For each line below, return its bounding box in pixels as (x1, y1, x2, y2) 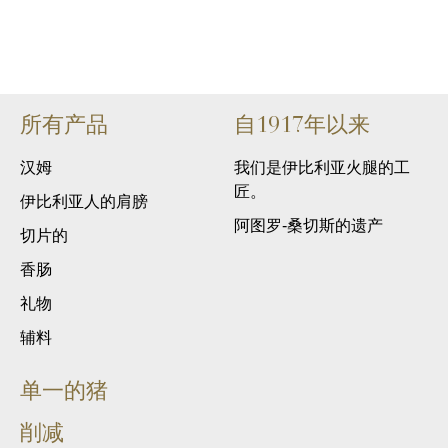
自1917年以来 (234, 110, 370, 138)
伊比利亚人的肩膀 (20, 192, 148, 210)
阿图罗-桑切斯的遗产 (234, 216, 383, 234)
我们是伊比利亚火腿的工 (234, 158, 410, 176)
